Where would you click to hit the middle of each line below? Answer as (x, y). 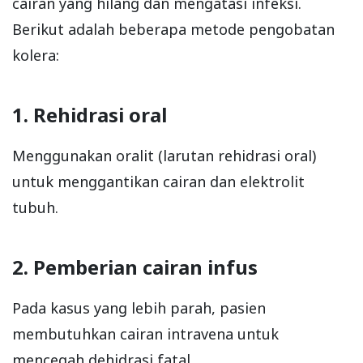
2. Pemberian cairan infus (135, 267)
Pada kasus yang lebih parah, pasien (139, 308)
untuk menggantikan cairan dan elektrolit (158, 182)
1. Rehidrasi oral (90, 115)
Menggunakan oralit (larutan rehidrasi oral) (164, 156)
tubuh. (35, 208)
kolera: (36, 56)
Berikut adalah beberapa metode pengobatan (173, 30)
